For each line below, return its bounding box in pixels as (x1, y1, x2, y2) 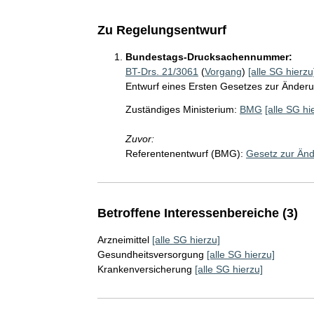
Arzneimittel (97, 234, 149, 245)
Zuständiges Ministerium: (125, 104, 237, 115)
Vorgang (204, 66, 242, 77)
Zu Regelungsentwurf (97, 23, 226, 37)
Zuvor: (125, 133, 154, 144)
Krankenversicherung (97, 264, 192, 275)
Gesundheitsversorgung (97, 249, 204, 260)
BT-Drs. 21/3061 (125, 66, 198, 77)
